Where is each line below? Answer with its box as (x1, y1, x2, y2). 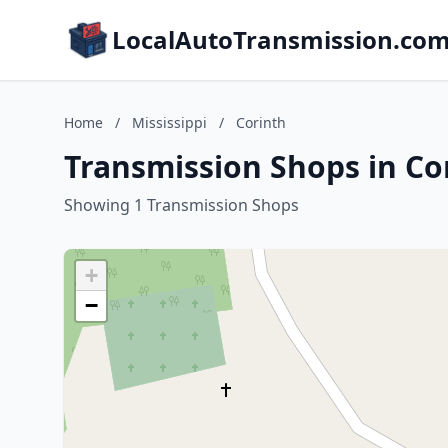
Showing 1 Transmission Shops (64, 194, 299, 216)
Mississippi (132, 113, 207, 132)
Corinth (236, 113, 286, 132)
